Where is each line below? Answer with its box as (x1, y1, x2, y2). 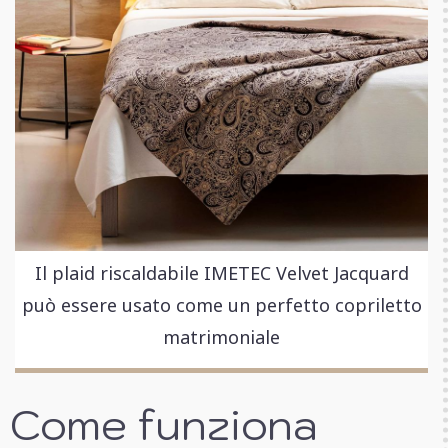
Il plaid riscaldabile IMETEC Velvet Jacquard (34, 260, 409, 285)
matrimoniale (163, 324, 280, 349)
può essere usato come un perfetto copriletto (21, 292, 422, 317)
